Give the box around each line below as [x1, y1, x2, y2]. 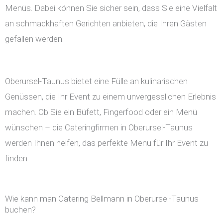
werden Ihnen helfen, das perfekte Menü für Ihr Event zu [5, 138, 208, 148]
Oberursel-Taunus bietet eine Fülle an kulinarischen [5, 76, 188, 87]
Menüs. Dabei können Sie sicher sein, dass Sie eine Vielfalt [5, 3, 217, 13]
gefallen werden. [5, 34, 64, 44]
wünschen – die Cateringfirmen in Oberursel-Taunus [5, 122, 193, 133]
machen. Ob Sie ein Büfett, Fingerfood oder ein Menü [5, 107, 197, 117]
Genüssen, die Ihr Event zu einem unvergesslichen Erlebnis [5, 92, 216, 102]
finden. [5, 153, 29, 164]
